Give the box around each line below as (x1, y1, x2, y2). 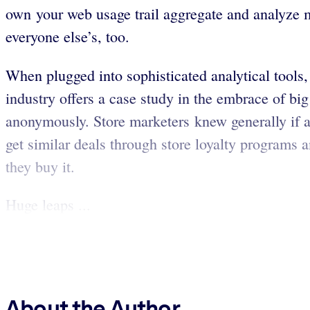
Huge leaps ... (6, 194, 91, 215)
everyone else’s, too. (6, 26, 129, 47)
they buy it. (6, 156, 75, 176)
